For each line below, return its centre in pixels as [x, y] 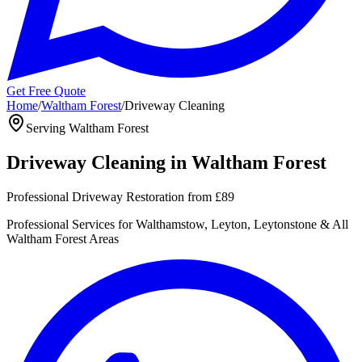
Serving [47, 128]
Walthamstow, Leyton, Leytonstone [226, 224]
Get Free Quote [46, 91]
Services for [101, 224]
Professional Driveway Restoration [95, 196]
